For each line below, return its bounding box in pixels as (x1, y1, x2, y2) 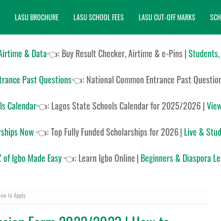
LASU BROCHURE (15, 12, 59, 22)
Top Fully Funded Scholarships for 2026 (50, 125, 179, 138)
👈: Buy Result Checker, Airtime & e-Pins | (47, 47, 188, 60)
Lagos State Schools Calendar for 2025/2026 (51, 99, 203, 112)
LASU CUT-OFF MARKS (139, 12, 195, 22)
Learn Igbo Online (78, 151, 135, 164)
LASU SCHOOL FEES (74, 12, 124, 22)
